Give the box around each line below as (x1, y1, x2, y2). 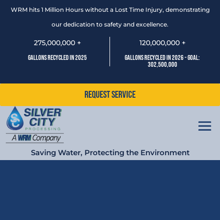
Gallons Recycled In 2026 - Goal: (125, 54, 200, 62)
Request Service (84, 89, 136, 101)
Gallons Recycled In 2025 (28, 54, 87, 62)
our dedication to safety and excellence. (52, 21, 168, 28)
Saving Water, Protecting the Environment (30, 147, 190, 157)
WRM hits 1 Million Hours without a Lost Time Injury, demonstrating (10, 6, 210, 13)
